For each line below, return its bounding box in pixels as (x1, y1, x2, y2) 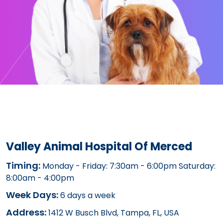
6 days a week (58, 189, 115, 201)
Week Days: (6, 188, 58, 201)
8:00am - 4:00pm (6, 172, 74, 184)
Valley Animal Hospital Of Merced (6, 138, 192, 154)
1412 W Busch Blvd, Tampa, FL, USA (46, 207, 179, 219)
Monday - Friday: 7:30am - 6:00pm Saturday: (40, 160, 216, 172)
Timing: (6, 159, 40, 172)
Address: (6, 206, 46, 219)
